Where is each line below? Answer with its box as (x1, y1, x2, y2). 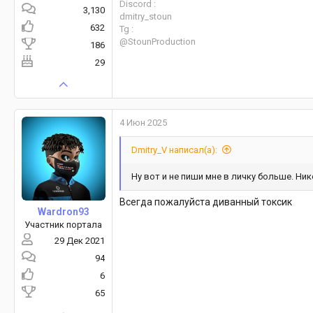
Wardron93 (37, 206, 89, 218)
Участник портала (24, 219, 102, 231)
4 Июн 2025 (119, 117, 167, 129)
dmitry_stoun (119, 11, 172, 22)
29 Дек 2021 (54, 235, 105, 247)
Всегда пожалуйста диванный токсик (119, 196, 292, 208)
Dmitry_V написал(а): (131, 145, 217, 156)
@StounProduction (119, 36, 196, 48)
